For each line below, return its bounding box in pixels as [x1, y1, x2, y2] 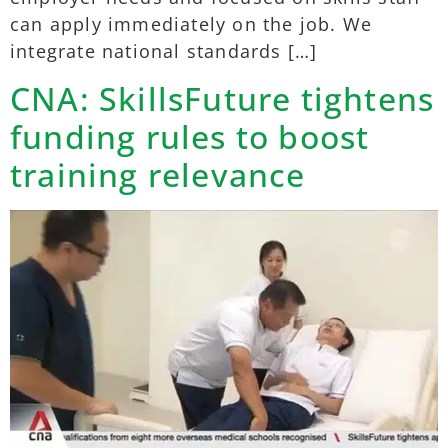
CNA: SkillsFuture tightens [10, 76, 435, 120]
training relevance [10, 152, 306, 196]
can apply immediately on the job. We [10, 12, 373, 37]
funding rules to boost [10, 114, 370, 158]
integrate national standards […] [10, 39, 318, 64]
